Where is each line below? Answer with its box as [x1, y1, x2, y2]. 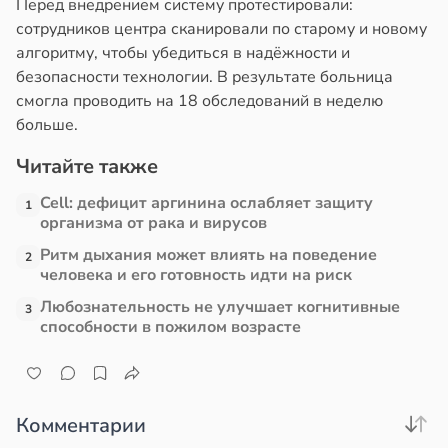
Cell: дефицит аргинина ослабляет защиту [40, 192, 373, 215]
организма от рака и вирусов [40, 212, 267, 235]
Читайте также [16, 153, 158, 181]
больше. [16, 114, 78, 137]
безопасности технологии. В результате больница [16, 66, 393, 89]
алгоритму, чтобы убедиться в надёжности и [16, 42, 350, 65]
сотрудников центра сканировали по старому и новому [16, 18, 427, 41]
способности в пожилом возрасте [40, 316, 301, 339]
